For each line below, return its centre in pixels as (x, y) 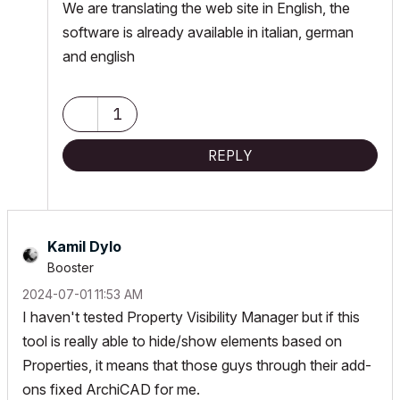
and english (99, 56)
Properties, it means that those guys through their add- (197, 365)
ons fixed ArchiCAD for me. (113, 389)
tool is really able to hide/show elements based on (182, 341)
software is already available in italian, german (208, 32)
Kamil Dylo (84, 246)
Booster (71, 267)
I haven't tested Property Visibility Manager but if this (191, 317)
